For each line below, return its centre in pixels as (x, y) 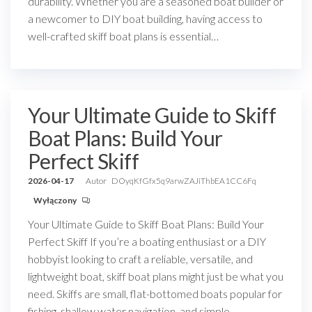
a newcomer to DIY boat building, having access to (145, 18)
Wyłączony (56, 200)
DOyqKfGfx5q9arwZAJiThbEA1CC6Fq (184, 181)
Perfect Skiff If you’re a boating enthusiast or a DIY (147, 241)
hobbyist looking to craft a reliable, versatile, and (140, 259)
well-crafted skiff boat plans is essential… (123, 36)
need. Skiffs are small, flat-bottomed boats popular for (155, 294)
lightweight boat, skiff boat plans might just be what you (156, 276)
